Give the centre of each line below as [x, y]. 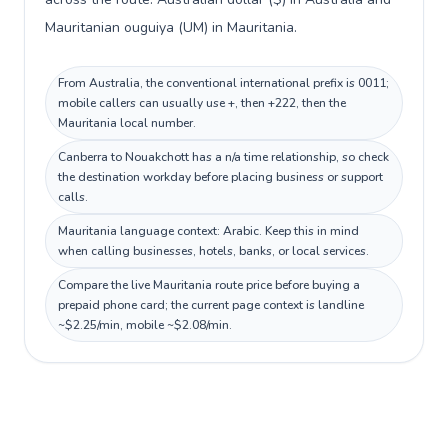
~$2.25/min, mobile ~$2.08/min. [145, 325]
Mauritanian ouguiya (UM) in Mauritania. [171, 27]
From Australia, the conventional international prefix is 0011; [223, 83]
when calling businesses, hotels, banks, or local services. [213, 251]
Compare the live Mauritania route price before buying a [209, 285]
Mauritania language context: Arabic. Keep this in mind [208, 231]
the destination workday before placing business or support [220, 177]
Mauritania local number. [127, 123]
